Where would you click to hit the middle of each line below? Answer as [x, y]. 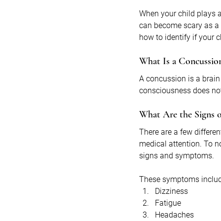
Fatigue [168, 203]
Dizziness [171, 191]
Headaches [174, 215]
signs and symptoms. [178, 156]
